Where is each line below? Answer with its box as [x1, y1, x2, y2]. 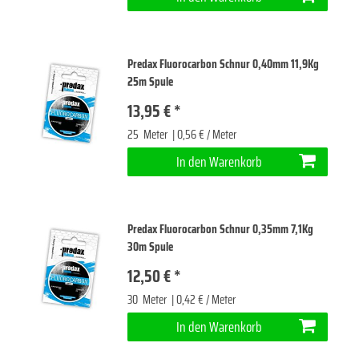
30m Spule [127, 236, 174, 256]
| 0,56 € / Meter [170, 124, 237, 144]
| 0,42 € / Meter [169, 289, 236, 309]
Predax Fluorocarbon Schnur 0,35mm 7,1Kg [127, 219, 314, 239]
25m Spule [127, 71, 174, 91]
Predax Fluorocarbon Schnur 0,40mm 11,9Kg [127, 54, 320, 74]
